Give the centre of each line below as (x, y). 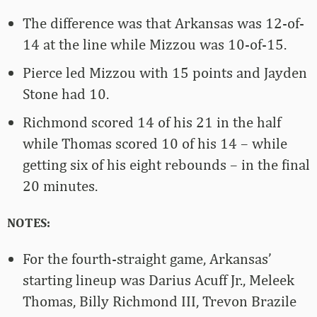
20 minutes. (60, 186)
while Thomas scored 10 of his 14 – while (155, 144)
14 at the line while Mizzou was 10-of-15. (155, 45)
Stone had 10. (66, 94)
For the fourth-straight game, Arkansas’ (147, 259)
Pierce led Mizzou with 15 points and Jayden (165, 73)
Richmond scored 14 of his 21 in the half (152, 122)
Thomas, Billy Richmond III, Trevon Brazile (160, 301)
